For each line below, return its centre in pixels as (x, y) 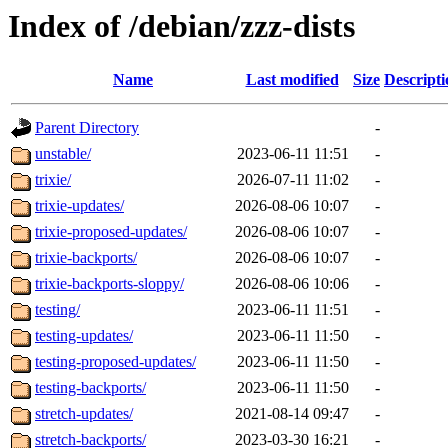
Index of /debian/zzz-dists (181, 26)
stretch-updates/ (84, 414)
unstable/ (63, 154)
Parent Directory (87, 128)
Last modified (292, 80)
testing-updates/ (84, 336)
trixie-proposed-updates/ (111, 232)
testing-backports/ (90, 388)
